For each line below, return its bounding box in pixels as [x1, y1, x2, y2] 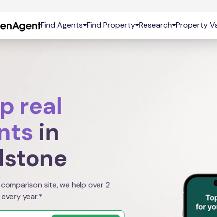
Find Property [86, 20, 135, 30]
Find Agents [40, 20, 83, 30]
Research [139, 20, 172, 30]
